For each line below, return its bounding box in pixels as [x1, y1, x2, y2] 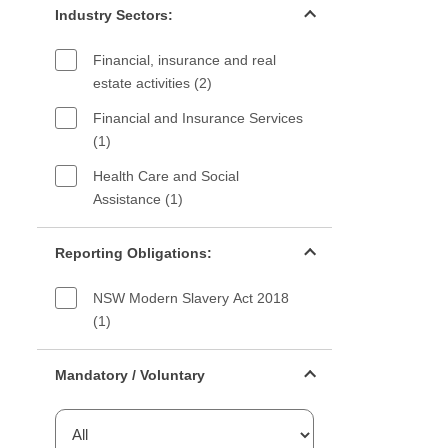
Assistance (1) [93, 191, 183, 207]
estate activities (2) [93, 75, 212, 91]
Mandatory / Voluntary [55, 367, 205, 383]
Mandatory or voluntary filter [36, 349, 232, 366]
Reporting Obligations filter [36, 227, 225, 244]
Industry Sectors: [55, 7, 173, 23]
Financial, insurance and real [93, 52, 276, 68]
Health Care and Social [93, 168, 239, 184]
